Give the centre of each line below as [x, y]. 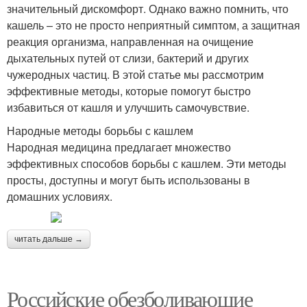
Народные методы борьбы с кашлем [100, 130]
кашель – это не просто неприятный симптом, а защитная [153, 25]
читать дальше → [49, 239]
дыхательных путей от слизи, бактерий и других [128, 58]
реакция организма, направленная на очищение [130, 41]
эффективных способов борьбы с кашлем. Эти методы [147, 163]
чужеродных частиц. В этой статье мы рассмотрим [135, 74]
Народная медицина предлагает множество [119, 147]
